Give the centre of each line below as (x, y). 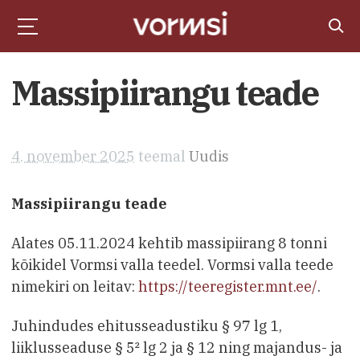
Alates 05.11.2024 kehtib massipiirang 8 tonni (169, 243)
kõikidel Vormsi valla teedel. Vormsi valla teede (172, 264)
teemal (162, 156)
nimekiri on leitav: (73, 286)
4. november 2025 (73, 156)
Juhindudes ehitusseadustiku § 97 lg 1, (147, 325)
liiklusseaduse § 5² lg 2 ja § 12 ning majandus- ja (177, 347)
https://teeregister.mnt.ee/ (226, 286)
